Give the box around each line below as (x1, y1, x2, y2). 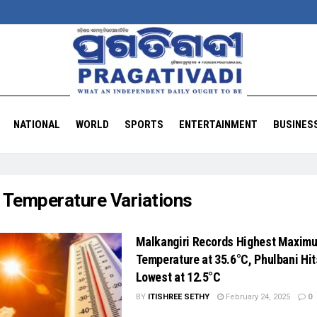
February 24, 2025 (223, 292, 290, 301)
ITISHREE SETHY (147, 292, 209, 301)
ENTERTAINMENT (178, 118, 258, 131)
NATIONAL (13, 118, 60, 131)
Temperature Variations (2, 190, 192, 211)
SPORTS (124, 118, 163, 131)
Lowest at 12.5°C (135, 270, 221, 284)
